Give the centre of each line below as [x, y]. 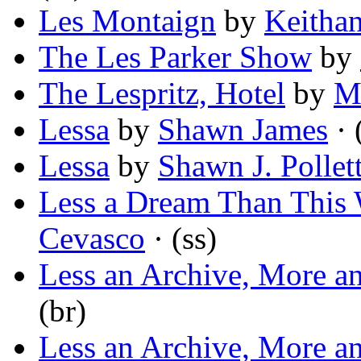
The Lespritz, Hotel [162, 93]
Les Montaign [127, 21]
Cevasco [92, 239]
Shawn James [243, 130]
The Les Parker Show [175, 57]
